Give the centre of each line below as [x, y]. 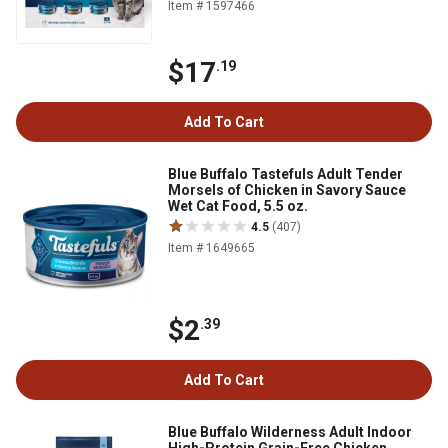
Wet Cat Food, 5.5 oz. [238, 206]
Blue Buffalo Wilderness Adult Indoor [290, 432]
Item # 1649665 [211, 248]
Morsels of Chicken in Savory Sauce [287, 190]
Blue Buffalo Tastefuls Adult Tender [285, 174]
